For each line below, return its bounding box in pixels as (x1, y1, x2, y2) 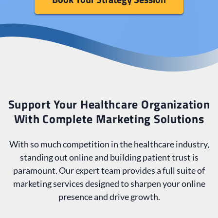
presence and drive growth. (58, 191, 160, 202)
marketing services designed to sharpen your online (13, 178, 205, 189)
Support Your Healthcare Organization (8, 95, 210, 113)
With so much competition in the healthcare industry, (9, 139, 209, 150)
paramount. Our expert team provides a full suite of (13, 165, 205, 176)
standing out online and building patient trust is (19, 152, 199, 163)
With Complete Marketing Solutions (14, 110, 204, 128)
